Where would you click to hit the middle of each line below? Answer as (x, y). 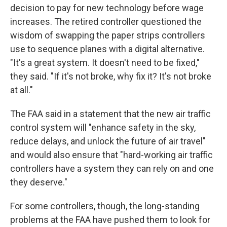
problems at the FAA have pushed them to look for (110, 220)
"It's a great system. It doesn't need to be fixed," (105, 63)
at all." (22, 90)
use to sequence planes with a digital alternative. (107, 49)
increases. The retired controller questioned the (106, 22)
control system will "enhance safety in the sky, (103, 127)
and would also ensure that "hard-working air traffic (111, 155)
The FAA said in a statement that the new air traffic (110, 114)
